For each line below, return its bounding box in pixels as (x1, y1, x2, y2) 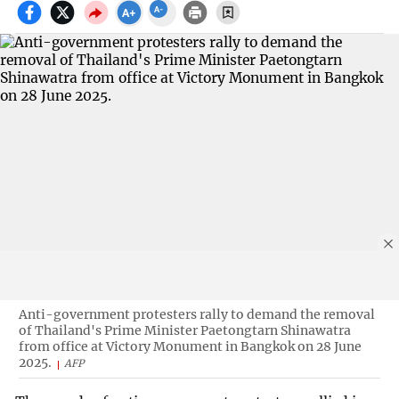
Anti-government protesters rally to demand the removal (18, 305, 375, 322)
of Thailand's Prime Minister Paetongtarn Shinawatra (18, 322, 351, 338)
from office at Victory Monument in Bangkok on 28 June (18, 338, 362, 354)
